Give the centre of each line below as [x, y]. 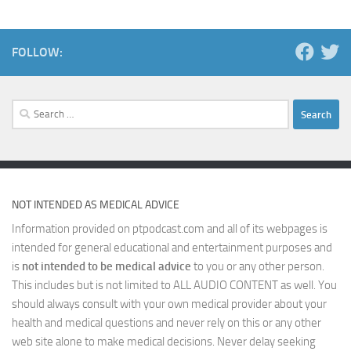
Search [27, 109]
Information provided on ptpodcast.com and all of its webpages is [170, 229]
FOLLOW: [37, 52]
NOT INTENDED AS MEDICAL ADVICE [96, 205]
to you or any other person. [258, 267]
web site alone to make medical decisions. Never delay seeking [164, 342]
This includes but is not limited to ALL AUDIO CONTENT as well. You [174, 286]
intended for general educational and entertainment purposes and [172, 248]
